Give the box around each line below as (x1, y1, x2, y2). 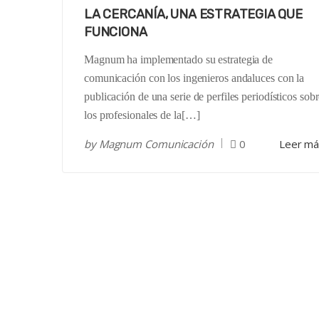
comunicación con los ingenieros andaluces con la (84, 72, 305, 85)
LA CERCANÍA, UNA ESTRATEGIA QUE (84, 6, 303, 23)
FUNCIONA (84, 24, 147, 41)
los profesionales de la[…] (84, 109, 200, 122)
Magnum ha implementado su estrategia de (84, 53, 273, 66)
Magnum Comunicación (98, 137, 214, 152)
